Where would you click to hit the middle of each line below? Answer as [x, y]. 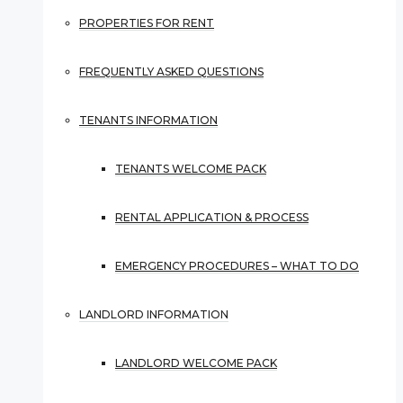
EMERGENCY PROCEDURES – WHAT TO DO [237, 266]
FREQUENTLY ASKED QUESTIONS [171, 72]
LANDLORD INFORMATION [154, 314]
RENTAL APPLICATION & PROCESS [212, 217]
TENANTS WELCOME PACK [191, 169]
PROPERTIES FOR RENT [147, 23]
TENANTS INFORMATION [148, 120]
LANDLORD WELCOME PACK [196, 363]
